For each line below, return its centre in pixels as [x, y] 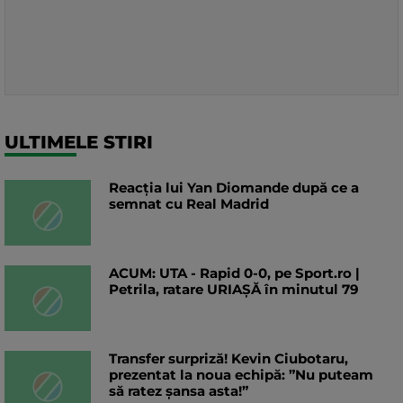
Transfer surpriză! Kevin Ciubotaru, [228, 359]
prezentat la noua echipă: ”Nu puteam [241, 375]
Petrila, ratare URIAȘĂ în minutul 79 [234, 290]
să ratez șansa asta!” [179, 391]
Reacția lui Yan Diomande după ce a [234, 188]
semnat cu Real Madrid [189, 204]
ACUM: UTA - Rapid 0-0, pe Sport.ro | [234, 273]
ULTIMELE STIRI [79, 143]
